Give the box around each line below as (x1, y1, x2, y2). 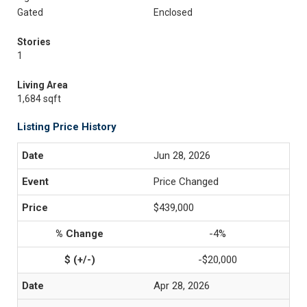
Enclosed (153, 7, 193, 18)
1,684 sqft (17, 93, 61, 104)
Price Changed (153, 175, 219, 188)
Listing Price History (17, 121, 116, 133)
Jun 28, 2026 (153, 149, 210, 162)
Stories (17, 36, 51, 47)
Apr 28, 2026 (153, 280, 210, 292)
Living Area (17, 79, 68, 90)
